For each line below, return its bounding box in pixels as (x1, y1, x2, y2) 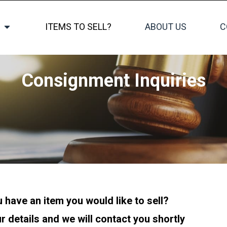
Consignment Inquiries (21, 70, 206, 91)
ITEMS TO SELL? (45, 21, 111, 32)
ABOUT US (144, 21, 186, 32)
